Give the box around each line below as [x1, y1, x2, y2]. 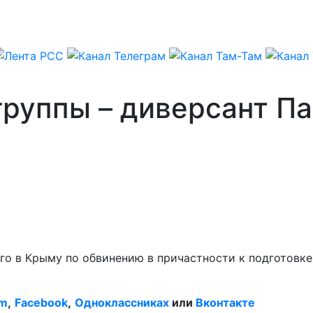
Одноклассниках [75, 295, 169, 310]
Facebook [15, 295, 68, 310]
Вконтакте [196, 295, 255, 310]
